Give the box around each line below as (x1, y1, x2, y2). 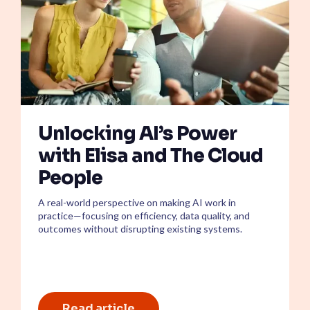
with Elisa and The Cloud (38, 143, 263, 167)
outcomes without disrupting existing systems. (38, 222, 242, 235)
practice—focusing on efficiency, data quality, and (38, 209, 250, 221)
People (38, 165, 102, 190)
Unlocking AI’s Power (38, 121, 237, 145)
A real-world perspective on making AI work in (38, 196, 236, 208)
